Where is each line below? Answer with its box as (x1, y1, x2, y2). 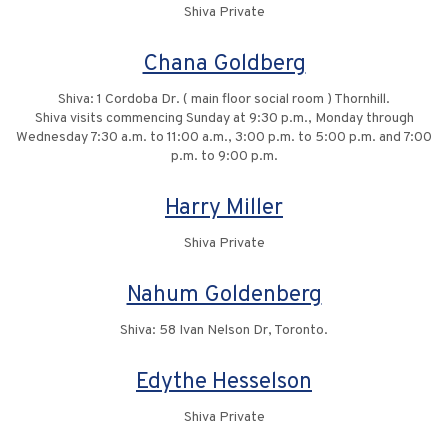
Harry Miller (165, 194, 283, 224)
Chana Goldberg (142, 50, 306, 80)
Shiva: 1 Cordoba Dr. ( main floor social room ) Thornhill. (58, 91, 390, 109)
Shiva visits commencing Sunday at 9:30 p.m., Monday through (34, 110, 414, 128)
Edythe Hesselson (136, 368, 312, 398)
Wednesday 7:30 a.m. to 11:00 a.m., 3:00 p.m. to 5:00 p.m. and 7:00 (16, 129, 432, 147)
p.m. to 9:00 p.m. (170, 148, 278, 166)
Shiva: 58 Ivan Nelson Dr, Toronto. (120, 322, 328, 340)
